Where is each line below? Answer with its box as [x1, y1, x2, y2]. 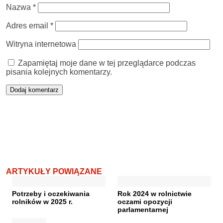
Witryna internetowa [6, 39, 76, 48]
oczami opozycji [117, 197, 172, 206]
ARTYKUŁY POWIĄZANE [6, 167, 102, 176]
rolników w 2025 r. [12, 197, 73, 206]
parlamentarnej [117, 205, 168, 214]
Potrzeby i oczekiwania [12, 189, 90, 198]
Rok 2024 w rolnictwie [117, 189, 192, 198]
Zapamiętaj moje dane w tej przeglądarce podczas [18, 58, 196, 67]
